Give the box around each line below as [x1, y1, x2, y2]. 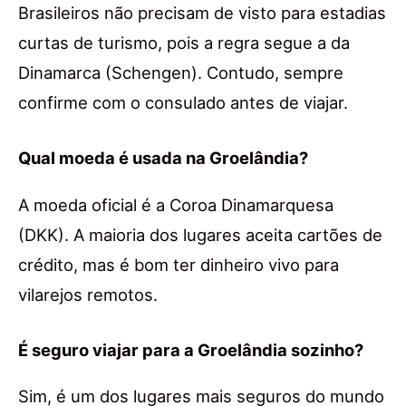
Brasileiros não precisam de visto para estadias [18, 3, 386, 24]
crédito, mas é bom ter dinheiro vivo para [18, 254, 339, 275]
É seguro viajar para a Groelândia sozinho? [18, 339, 363, 360]
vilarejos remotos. [18, 284, 158, 304]
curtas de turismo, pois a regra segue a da [18, 33, 350, 53]
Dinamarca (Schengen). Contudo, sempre [18, 63, 343, 83]
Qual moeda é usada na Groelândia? [18, 148, 308, 169]
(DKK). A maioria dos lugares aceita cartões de [18, 224, 382, 245]
